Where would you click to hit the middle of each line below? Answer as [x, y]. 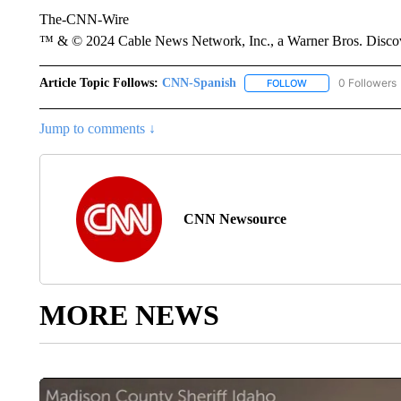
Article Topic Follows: [98, 83]
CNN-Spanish [199, 83]
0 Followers [367, 83]
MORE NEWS [129, 316]
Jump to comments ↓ [97, 129]
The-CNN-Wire [84, 19]
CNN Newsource [235, 219]
